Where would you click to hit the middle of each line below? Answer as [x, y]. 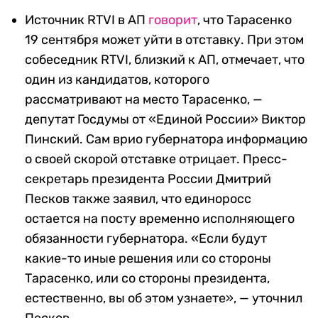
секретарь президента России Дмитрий [148, 179]
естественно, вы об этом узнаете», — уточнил [164, 298]
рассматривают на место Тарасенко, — [144, 99]
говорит [173, 20]
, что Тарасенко [245, 20]
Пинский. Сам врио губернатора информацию [166, 139]
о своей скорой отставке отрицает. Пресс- [156, 159]
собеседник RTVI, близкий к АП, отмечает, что [165, 59]
